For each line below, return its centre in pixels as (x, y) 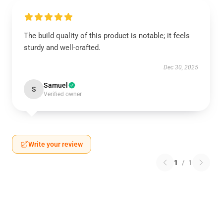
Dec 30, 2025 (181, 67)
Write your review (55, 144)
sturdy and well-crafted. (62, 48)
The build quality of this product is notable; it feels (107, 36)
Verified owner (63, 94)
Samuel (56, 85)
